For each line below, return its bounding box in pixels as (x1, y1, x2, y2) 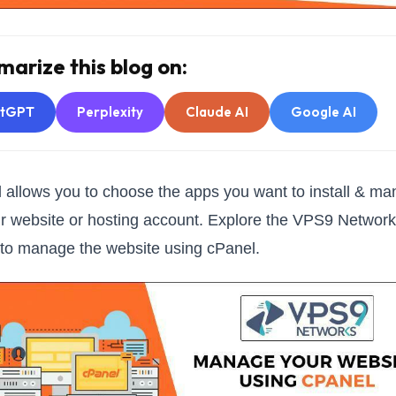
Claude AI (186, 103, 248, 120)
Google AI (291, 103, 356, 120)
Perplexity (77, 103, 143, 120)
